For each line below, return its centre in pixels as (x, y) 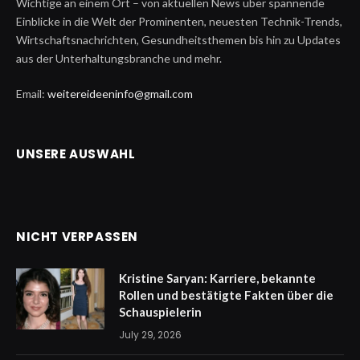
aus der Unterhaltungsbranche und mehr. (119, 58)
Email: (32, 93)
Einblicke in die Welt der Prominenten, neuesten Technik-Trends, (179, 21)
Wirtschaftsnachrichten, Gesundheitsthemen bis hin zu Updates (178, 39)
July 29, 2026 (150, 334)
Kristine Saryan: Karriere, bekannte (217, 278)
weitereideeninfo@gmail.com (120, 93)
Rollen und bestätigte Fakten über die (226, 295)
